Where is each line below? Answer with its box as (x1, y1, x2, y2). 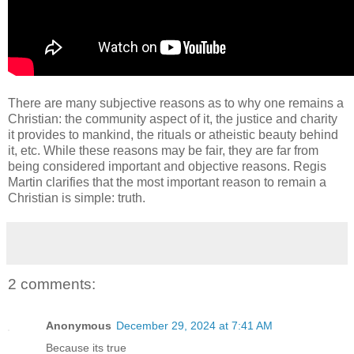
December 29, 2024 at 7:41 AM (116, 318, 273, 332)
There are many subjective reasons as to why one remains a (8, 96, 344, 111)
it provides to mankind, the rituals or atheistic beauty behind (8, 128, 338, 142)
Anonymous (46, 318, 111, 332)
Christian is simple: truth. (8, 191, 145, 205)
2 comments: (8, 276, 96, 293)
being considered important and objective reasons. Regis (8, 160, 326, 174)
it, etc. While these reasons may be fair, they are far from (8, 144, 318, 158)
